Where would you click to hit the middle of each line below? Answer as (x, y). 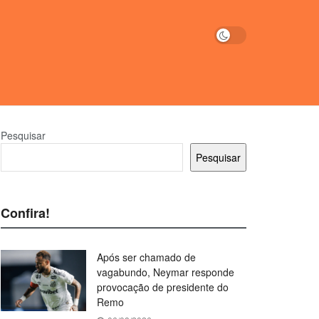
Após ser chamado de (146, 257)
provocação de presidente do (163, 287)
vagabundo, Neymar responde (166, 272)
